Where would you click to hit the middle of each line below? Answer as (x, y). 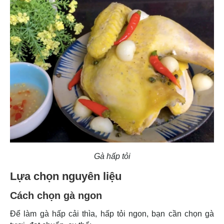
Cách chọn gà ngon (57, 195)
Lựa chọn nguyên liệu (67, 176)
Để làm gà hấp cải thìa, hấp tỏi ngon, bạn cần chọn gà (112, 213)
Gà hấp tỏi (112, 156)
